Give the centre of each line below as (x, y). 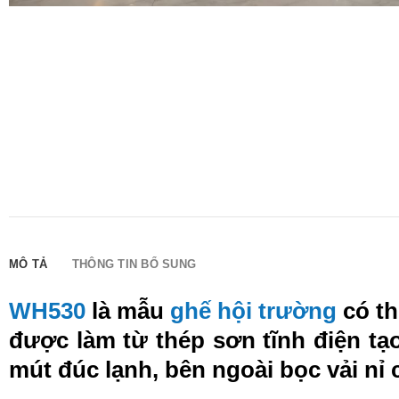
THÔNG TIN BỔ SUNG (134, 264)
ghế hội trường (254, 310)
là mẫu (127, 310)
